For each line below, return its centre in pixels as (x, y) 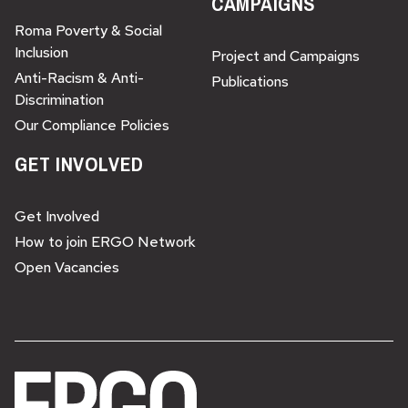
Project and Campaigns (286, 56)
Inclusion (41, 52)
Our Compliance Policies (92, 125)
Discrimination (59, 100)
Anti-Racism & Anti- (79, 78)
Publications (250, 82)
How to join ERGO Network (105, 242)
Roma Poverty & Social (88, 31)
